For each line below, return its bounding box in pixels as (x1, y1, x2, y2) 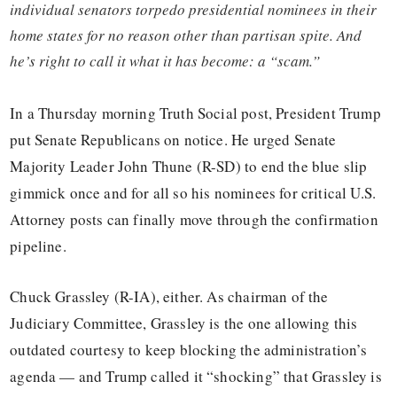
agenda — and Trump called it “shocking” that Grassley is (10, 366, 382, 387)
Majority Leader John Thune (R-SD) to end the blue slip (10, 156, 368, 176)
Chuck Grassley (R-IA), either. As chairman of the (10, 286, 329, 307)
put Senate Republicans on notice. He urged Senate (10, 129, 337, 150)
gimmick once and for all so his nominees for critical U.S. (10, 183, 377, 203)
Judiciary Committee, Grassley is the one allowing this (10, 313, 358, 334)
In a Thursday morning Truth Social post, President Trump (10, 103, 381, 123)
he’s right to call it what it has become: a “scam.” (10, 51, 321, 71)
